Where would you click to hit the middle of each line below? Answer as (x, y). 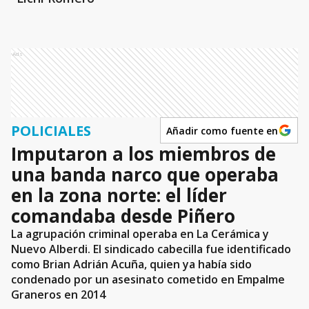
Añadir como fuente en (222, 130)
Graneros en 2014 (58, 295)
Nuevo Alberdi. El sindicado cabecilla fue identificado (151, 249)
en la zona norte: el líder (119, 195)
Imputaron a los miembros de (143, 154)
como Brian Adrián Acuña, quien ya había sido (131, 264)
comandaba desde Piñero (123, 216)
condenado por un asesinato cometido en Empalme (148, 279)
